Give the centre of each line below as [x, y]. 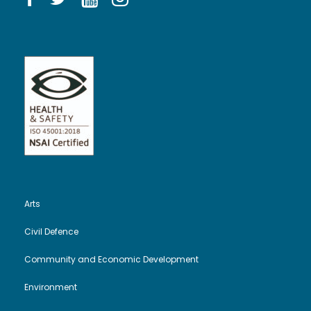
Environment [51, 287]
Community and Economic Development [111, 260]
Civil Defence [51, 232]
